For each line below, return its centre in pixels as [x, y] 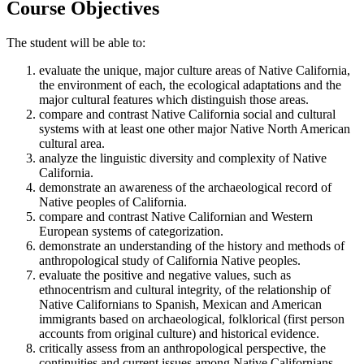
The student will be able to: [76, 42]
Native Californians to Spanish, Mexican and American [180, 304]
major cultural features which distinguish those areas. [174, 99]
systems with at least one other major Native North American [195, 128]
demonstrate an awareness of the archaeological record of [185, 187]
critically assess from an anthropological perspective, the [182, 348]
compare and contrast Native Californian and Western [176, 216]
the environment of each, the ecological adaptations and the [190, 84]
